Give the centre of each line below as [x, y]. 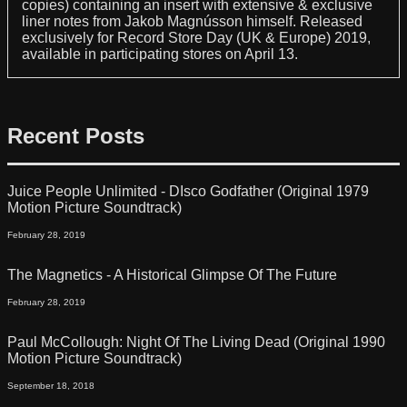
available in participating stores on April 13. [160, 54]
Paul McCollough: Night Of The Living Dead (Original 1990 [196, 342]
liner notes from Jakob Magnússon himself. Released [192, 21]
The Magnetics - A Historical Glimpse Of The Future [172, 274]
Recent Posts [76, 135]
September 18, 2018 [51, 385]
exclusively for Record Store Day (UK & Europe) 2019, [196, 37]
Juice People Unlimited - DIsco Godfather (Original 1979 [188, 191]
